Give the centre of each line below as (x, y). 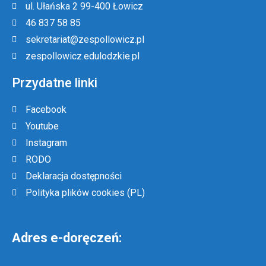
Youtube (42, 126)
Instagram (46, 142)
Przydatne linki (55, 83)
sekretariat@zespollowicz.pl (85, 39)
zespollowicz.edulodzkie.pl (82, 56)
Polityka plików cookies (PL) (85, 192)
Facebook (46, 109)
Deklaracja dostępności (73, 176)
